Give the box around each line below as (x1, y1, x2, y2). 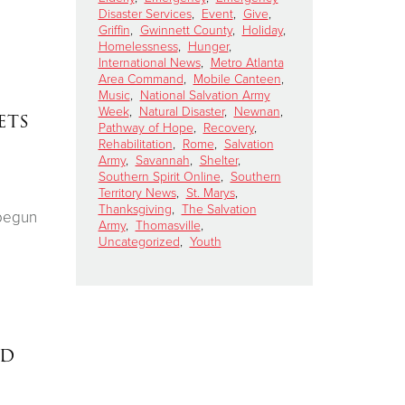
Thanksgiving (98, 201, 172, 217)
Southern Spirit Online (98, 168, 221, 184)
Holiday (241, 22, 283, 38)
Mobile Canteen (193, 71, 281, 87)
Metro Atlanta (210, 54, 284, 71)
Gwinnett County (139, 22, 232, 38)
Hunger (187, 38, 229, 54)
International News (98, 54, 201, 71)
